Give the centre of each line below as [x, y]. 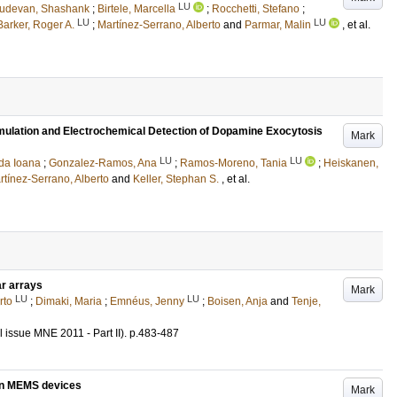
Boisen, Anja [237, 301]
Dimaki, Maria [69, 301]
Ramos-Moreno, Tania [234, 163]
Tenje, [306, 301]
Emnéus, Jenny [147, 301]
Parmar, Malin [278, 25]
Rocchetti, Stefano [256, 9]
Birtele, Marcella [136, 9]
